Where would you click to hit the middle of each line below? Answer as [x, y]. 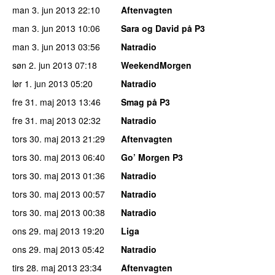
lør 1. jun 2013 [40, 83]
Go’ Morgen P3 [152, 157]
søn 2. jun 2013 [42, 65]
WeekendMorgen [156, 65]
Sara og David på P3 [163, 28]
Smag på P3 [145, 102]
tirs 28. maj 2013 [45, 267]
